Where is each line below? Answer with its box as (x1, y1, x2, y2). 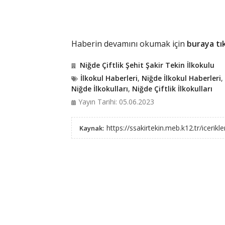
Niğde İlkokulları (71, 84, 128, 93)
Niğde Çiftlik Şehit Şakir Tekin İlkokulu (79, 60, 214, 70)
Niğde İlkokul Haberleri (141, 73, 221, 83)
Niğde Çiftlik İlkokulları (132, 84, 212, 93)
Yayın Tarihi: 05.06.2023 (78, 97, 154, 106)
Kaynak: (79, 124, 104, 133)
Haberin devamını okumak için (71, 38, 187, 49)
